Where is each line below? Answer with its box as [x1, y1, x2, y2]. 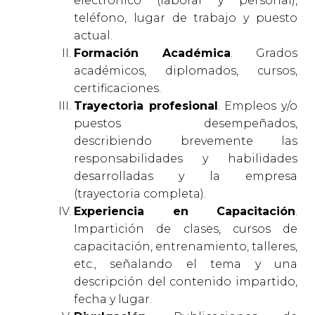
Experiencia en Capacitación [74, 205, 295, 218]
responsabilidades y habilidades [74, 152, 297, 165]
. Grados [231, 46, 297, 60]
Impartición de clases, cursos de [74, 222, 297, 236]
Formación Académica [74, 46, 231, 60]
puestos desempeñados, [74, 117, 297, 130]
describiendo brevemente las [74, 134, 297, 148]
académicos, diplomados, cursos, [74, 64, 297, 77]
